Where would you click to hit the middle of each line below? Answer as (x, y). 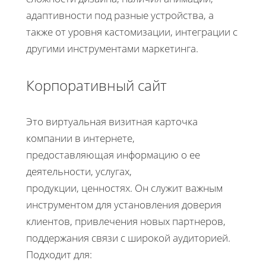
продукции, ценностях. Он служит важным (124, 188)
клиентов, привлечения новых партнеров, (126, 221)
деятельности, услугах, (79, 171)
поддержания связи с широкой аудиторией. (128, 237)
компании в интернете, (80, 138)
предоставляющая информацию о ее (113, 154)
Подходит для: (59, 254)
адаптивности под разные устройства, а (120, 15)
